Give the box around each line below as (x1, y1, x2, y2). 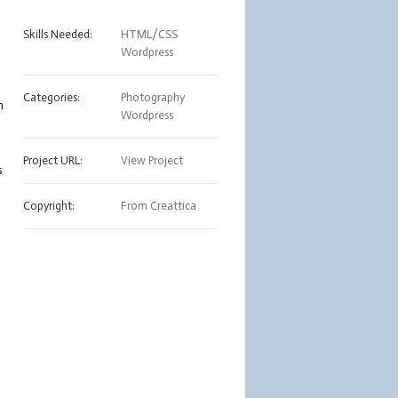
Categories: (23, 91, 80, 104)
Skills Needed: (23, 28, 92, 41)
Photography (121, 91, 185, 104)
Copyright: (23, 199, 75, 212)
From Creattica (121, 199, 196, 212)
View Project (121, 154, 183, 167)
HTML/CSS (121, 28, 178, 41)
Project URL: (23, 154, 83, 167)
